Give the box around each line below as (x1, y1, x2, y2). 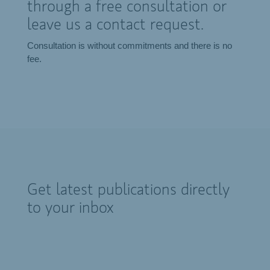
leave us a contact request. (27, 17, 204, 34)
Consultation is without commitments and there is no (27, 40, 232, 51)
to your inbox (27, 201, 114, 217)
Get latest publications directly (27, 183, 230, 199)
